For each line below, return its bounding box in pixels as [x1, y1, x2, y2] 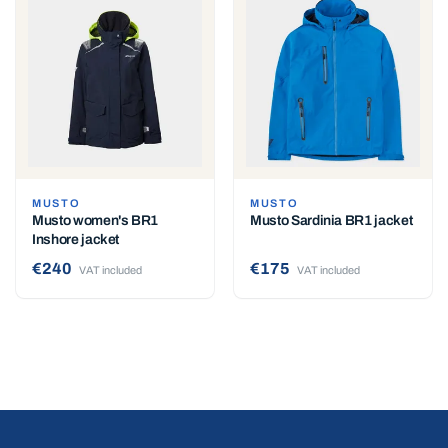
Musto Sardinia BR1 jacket [250, 213, 413, 229]
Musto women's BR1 [32, 213, 159, 229]
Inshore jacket [32, 232, 120, 248]
